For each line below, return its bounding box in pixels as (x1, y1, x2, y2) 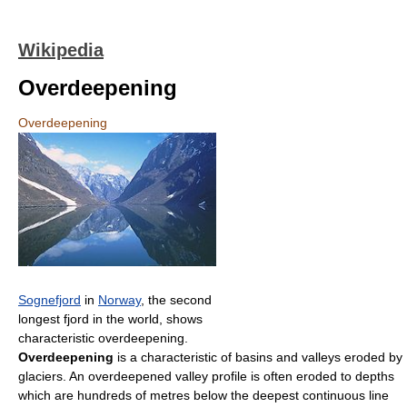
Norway (98, 293, 141, 308)
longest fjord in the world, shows (18, 312, 203, 327)
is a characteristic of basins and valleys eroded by (114, 350, 402, 365)
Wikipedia (18, 40, 104, 60)
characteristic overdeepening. (18, 331, 188, 346)
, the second (141, 293, 212, 308)
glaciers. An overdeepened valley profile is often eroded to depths (18, 369, 394, 384)
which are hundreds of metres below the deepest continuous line (18, 388, 389, 403)
